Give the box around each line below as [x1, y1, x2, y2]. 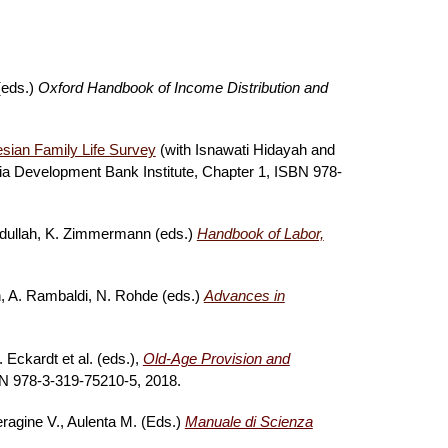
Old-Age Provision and [142, 351, 290, 367]
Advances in [203, 288, 285, 304]
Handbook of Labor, [196, 226, 324, 242]
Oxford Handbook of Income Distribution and [37, 80, 328, 96]
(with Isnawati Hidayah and [155, 142, 335, 158]
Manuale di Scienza [184, 414, 313, 430]
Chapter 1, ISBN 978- [201, 164, 342, 180]
